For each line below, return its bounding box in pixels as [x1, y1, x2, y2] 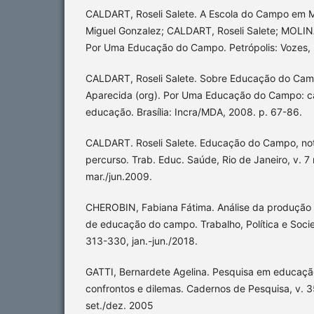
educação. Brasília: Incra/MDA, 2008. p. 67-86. [86, 106, 302, 118]
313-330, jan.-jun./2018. [86, 235, 198, 247]
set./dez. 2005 [86, 299, 153, 312]
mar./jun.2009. [86, 170, 152, 183]
